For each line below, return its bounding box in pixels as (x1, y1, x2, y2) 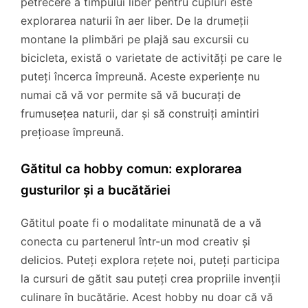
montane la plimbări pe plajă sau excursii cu (21, 32, 249, 47)
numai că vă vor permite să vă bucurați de (21, 88, 241, 102)
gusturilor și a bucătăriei (21, 182, 170, 199)
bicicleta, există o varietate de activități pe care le (21, 51, 282, 65)
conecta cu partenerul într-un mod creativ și (21, 234, 250, 248)
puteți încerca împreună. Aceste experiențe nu (21, 69, 260, 84)
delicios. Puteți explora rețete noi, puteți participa (21, 252, 280, 267)
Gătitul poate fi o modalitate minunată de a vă (21, 215, 261, 230)
